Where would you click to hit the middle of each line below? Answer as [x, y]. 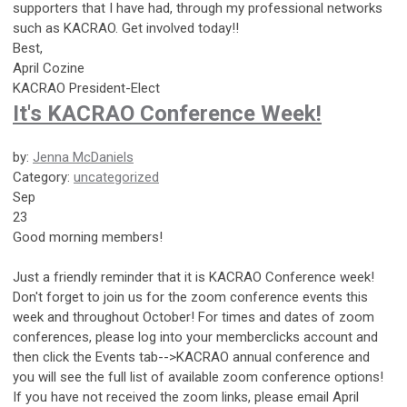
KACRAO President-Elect [86, 88]
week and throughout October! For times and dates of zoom [194, 317]
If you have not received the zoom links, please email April [186, 397]
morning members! [104, 237]
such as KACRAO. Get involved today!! [126, 28]
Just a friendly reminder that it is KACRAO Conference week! [194, 277]
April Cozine [49, 68]
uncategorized [116, 177]
